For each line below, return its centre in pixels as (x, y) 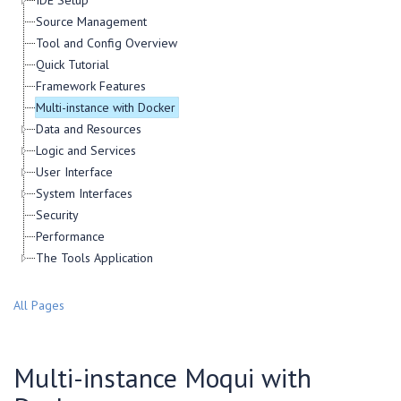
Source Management (91, 21)
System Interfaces (84, 193)
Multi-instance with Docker (106, 107)
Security (57, 215)
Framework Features (91, 86)
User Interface (74, 172)
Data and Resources (89, 129)
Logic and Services (86, 150)
